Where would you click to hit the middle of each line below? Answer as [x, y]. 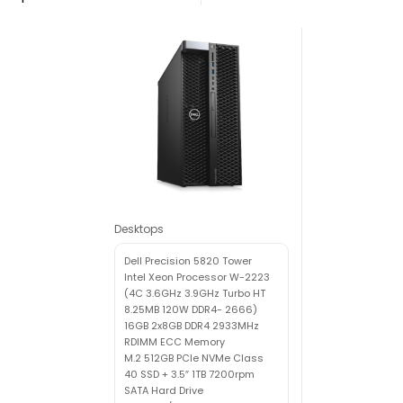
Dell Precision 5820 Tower [188, 260]
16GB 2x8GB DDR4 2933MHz [192, 325]
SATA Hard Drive [164, 390]
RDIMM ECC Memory [175, 341]
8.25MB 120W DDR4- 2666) [191, 309]
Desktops [139, 228]
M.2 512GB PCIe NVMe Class [194, 358]
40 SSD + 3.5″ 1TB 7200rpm [189, 374]
